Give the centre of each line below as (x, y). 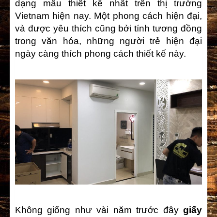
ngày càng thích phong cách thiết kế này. (101, 54)
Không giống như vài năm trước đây (99, 210)
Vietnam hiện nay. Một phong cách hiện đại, (108, 16)
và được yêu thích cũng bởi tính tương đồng (108, 29)
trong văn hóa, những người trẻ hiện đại (108, 41)
